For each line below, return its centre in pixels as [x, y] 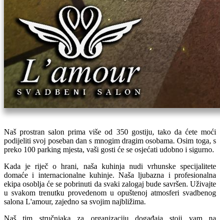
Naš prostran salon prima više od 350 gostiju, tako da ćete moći [110, 132]
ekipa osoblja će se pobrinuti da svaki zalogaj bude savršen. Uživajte [110, 184]
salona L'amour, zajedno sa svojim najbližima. [75, 202]
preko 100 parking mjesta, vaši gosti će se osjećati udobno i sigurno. [109, 150]
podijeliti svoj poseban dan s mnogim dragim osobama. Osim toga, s [110, 141]
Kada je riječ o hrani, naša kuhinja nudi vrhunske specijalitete [110, 166]
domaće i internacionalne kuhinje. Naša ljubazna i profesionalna [110, 175]
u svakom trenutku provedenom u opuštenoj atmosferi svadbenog [110, 193]
